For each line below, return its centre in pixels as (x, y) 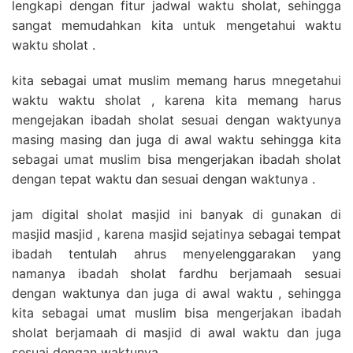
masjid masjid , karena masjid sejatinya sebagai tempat (176, 234)
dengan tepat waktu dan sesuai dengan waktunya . (163, 178)
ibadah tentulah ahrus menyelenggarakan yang (176, 253)
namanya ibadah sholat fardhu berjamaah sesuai (176, 273)
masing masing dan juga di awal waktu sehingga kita (176, 139)
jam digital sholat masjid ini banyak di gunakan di (176, 214)
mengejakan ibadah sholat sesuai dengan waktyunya (176, 119)
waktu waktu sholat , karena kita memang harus (176, 100)
